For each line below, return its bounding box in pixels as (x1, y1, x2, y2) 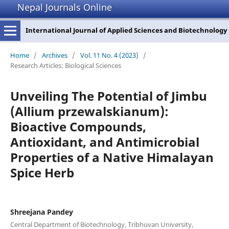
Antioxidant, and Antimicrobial (10, 133, 199, 150)
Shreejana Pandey (10, 207, 73, 217)
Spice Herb (10, 164, 74, 181)
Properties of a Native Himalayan (10, 148, 214, 166)
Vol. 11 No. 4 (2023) (80, 50, 139, 60)
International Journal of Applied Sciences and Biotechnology (25, 26, 227, 35)
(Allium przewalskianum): (10, 102, 169, 120)
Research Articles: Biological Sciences (10, 60, 121, 70)
